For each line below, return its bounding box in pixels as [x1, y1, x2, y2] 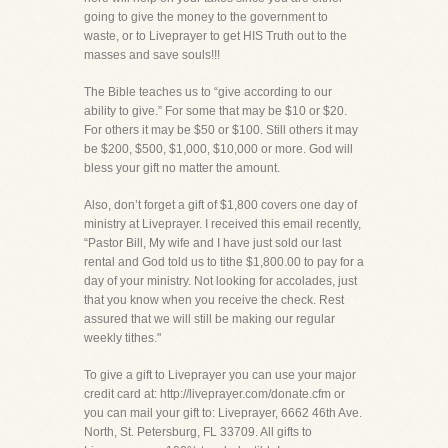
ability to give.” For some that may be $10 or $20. [84, 104, 347, 118]
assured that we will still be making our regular [84, 312, 335, 326]
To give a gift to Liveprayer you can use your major [84, 368, 356, 382]
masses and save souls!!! [84, 48, 220, 62]
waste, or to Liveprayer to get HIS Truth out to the [84, 29, 347, 43]
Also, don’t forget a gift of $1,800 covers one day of [84, 198, 357, 212]
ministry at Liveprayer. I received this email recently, [84, 217, 361, 231]
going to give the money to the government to [84, 10, 328, 24]
